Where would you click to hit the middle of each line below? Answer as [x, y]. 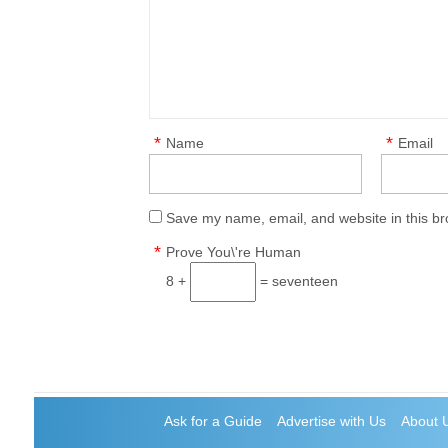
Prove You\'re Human [234, 252]
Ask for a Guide [213, 421]
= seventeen [297, 281]
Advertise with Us [332, 421]
